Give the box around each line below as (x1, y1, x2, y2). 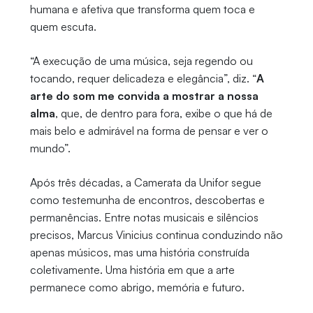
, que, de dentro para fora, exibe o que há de (54, 105, 272, 120)
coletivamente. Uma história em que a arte (29, 262, 235, 277)
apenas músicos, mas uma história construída (29, 245, 249, 259)
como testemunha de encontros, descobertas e (29, 192, 265, 207)
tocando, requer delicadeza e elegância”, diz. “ (29, 71, 256, 85)
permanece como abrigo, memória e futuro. (29, 279, 245, 294)
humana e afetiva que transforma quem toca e (29, 1, 255, 16)
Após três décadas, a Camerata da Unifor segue (29, 175, 261, 189)
